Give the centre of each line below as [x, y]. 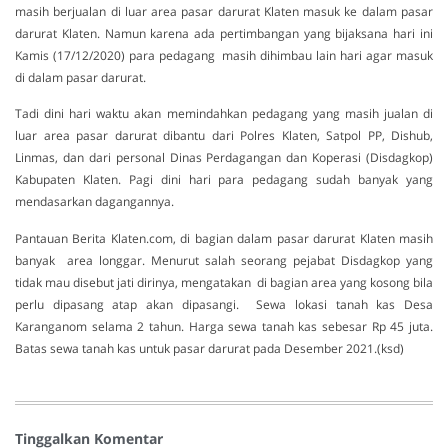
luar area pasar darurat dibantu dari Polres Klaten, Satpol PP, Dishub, [224, 136]
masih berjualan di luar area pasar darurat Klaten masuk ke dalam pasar [224, 11]
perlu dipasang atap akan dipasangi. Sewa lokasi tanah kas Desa [224, 304]
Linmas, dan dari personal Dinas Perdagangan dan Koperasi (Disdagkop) [224, 158]
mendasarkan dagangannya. [94, 202]
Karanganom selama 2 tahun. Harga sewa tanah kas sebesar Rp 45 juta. [224, 326]
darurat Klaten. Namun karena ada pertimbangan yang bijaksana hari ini [224, 33]
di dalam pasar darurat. [80, 77]
